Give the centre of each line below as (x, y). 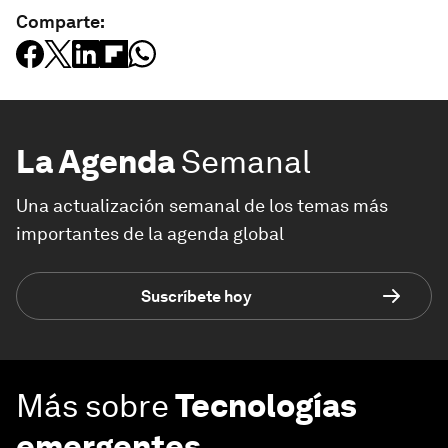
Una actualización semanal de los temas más (202, 206)
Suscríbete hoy (196, 296)
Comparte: (60, 22)
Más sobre (92, 406)
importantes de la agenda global (150, 234)
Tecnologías (266, 406)
